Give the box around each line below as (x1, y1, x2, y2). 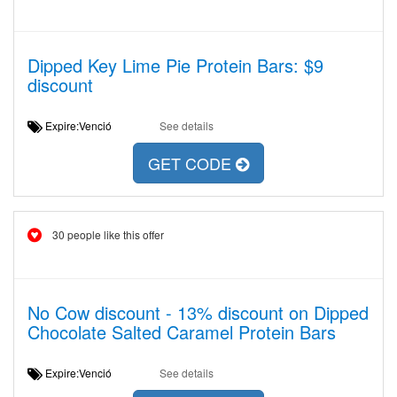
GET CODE (148, 152, 236, 175)
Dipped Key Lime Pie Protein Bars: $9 (27, 52, 323, 78)
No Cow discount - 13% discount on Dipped (27, 300, 369, 325)
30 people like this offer (52, 227, 164, 242)
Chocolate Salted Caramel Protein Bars (27, 319, 336, 345)
